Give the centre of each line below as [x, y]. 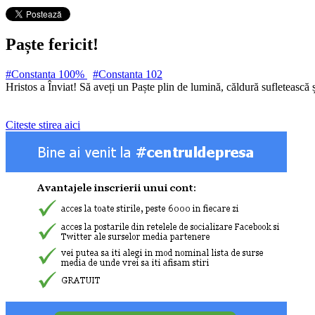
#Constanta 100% [46, 74]
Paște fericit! [52, 44]
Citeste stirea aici [43, 124]
